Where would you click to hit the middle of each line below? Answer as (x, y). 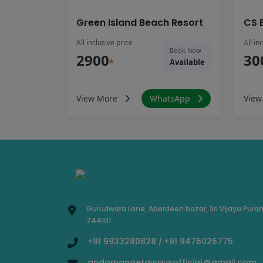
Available (187, 63)
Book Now (186, 50)
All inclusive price (104, 43)
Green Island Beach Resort (140, 23)
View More (98, 99)
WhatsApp (171, 99)
